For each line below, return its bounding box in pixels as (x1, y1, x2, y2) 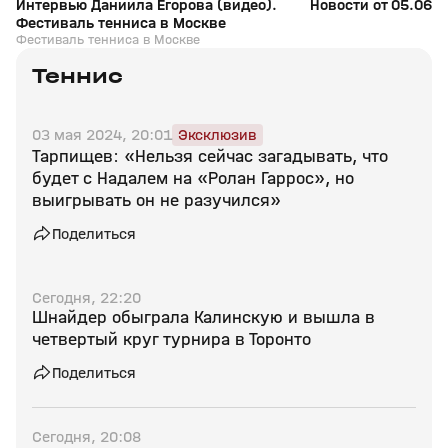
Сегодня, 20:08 (32, 427, 141, 446)
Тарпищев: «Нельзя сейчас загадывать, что (32, 146, 388, 167)
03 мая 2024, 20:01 (32, 125, 172, 144)
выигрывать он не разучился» (32, 190, 281, 211)
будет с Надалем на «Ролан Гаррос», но (32, 168, 354, 189)
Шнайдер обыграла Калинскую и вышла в (32, 307, 375, 328)
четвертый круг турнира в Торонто (32, 329, 311, 350)
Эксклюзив (178, 125, 257, 144)
